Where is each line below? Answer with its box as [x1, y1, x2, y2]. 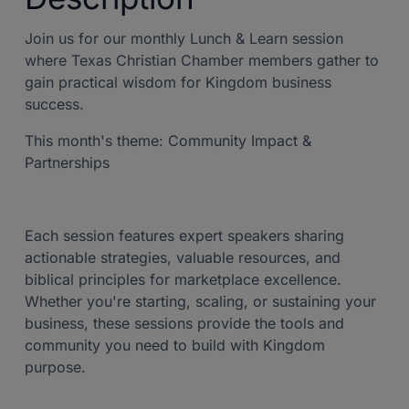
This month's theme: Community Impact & [25, 131, 311, 151]
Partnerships [25, 153, 114, 173]
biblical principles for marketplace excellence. [25, 270, 341, 289]
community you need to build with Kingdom [25, 336, 325, 355]
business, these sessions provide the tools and [25, 314, 344, 333]
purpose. [25, 358, 90, 377]
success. [25, 95, 89, 114]
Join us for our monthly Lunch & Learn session [25, 29, 343, 48]
